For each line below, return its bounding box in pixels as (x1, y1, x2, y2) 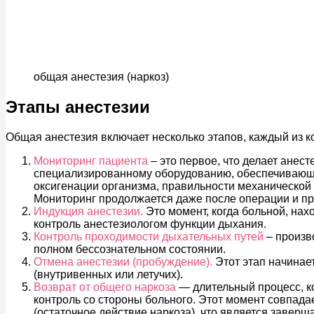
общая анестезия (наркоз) (34, 71, 169, 83)
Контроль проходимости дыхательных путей (34, 231, 264, 243)
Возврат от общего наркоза (34, 281, 176, 293)
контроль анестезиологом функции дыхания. (34, 218, 266, 230)
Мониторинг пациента (34, 155, 148, 167)
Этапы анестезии (6, 97, 150, 117)
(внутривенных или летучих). (34, 268, 183, 280)
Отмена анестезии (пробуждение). (34, 256, 212, 268)
